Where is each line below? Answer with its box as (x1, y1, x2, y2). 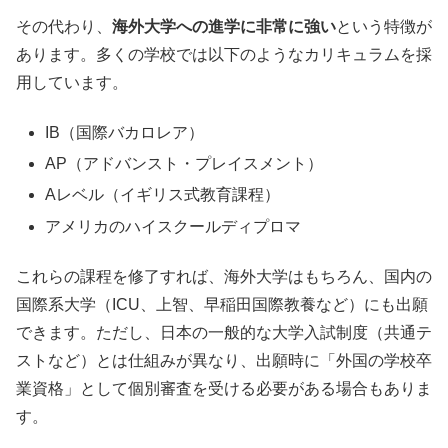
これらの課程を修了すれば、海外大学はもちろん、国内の (16, 267, 432, 285)
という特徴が (336, 17, 432, 35)
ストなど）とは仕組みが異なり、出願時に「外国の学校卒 (16, 351, 432, 369)
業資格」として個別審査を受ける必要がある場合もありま (16, 379, 432, 397)
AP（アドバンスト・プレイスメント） (45, 155, 324, 173)
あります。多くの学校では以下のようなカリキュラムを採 (16, 45, 432, 63)
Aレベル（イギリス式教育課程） (45, 186, 281, 204)
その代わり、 (16, 17, 112, 35)
